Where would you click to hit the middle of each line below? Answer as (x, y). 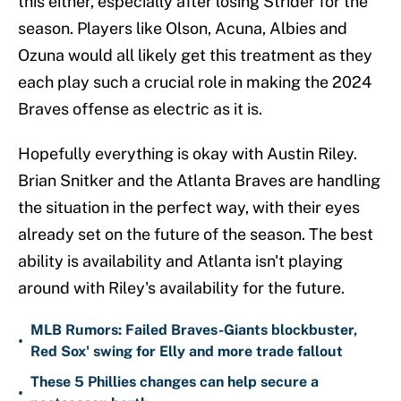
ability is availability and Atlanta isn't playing (180, 261)
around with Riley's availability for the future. (181, 288)
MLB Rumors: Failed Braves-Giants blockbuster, (194, 330)
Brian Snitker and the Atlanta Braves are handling (199, 181)
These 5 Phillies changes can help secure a (175, 382)
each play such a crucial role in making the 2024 (195, 82)
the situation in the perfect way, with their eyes (189, 208)
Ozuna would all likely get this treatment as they (195, 55)
